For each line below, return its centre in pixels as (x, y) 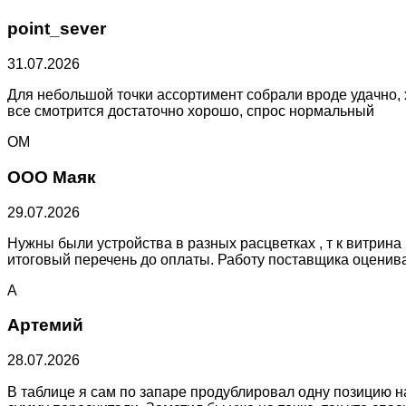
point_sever (57, 29)
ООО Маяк (52, 177)
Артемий (45, 325)
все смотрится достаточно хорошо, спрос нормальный (191, 111)
